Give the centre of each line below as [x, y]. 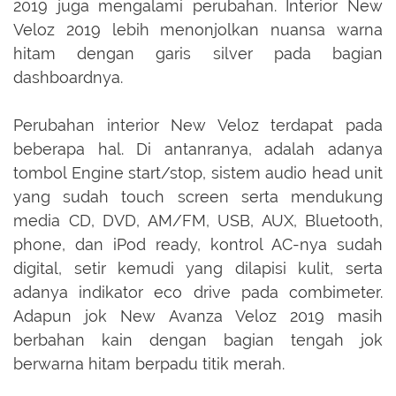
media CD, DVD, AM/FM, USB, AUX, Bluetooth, [198, 221]
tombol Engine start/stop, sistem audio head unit [198, 173]
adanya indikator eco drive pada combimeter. [198, 293]
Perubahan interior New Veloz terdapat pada [198, 126]
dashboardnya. [68, 78]
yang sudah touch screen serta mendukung [198, 197]
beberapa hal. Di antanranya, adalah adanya [198, 149]
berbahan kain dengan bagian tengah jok [198, 340]
